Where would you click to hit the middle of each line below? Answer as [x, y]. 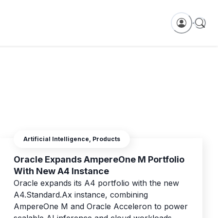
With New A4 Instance [61, 171]
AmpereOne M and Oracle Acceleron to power [101, 207]
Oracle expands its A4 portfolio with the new [96, 183]
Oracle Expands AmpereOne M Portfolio [99, 160]
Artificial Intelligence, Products [72, 139]
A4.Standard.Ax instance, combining [81, 195]
